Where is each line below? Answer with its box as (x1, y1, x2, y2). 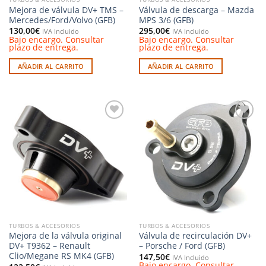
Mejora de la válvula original (8, 230, 122, 242)
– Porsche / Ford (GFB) (138, 240, 225, 252)
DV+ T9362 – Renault (8, 240, 90, 252)
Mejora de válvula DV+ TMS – (8, 4, 123, 15)
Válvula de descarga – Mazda (138, 4, 254, 15)
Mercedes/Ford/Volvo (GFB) (8, 14, 115, 26)
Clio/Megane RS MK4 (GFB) (8, 250, 114, 262)
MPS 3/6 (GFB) (138, 14, 194, 26)
